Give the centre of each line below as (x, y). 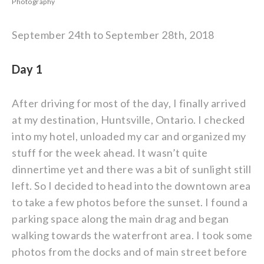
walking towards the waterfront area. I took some (132, 235)
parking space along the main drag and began (121, 219)
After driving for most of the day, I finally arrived (129, 103)
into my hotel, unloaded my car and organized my (129, 136)
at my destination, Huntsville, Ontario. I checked (128, 120)
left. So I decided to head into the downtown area (131, 186)
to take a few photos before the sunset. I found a (130, 202)
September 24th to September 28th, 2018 (113, 35)
